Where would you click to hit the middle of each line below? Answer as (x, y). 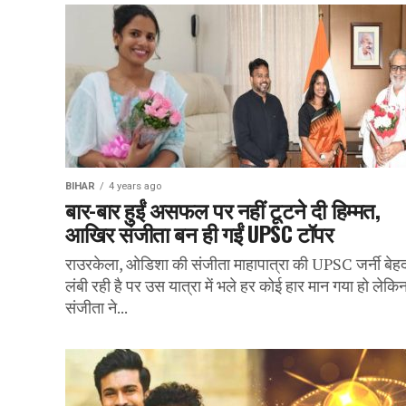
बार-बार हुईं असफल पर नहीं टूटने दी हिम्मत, (223, 209)
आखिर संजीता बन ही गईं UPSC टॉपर (199, 233)
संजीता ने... (97, 308)
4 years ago (135, 186)
